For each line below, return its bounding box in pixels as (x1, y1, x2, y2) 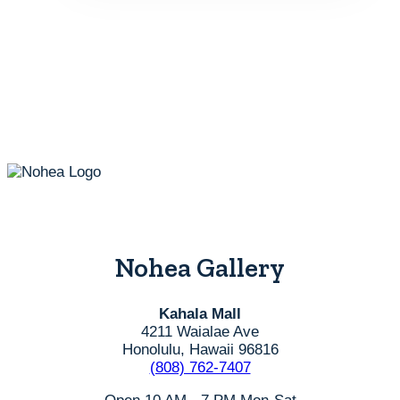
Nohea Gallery (115, 251, 285, 284)
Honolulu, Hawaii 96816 (121, 341, 279, 359)
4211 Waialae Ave (141, 323, 259, 341)
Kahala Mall (159, 305, 241, 323)
